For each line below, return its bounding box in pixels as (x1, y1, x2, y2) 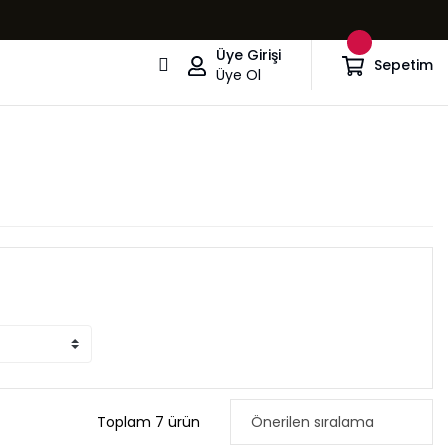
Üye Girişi (216, 44, 281, 65)
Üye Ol (216, 64, 261, 85)
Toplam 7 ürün (97, 412, 200, 432)
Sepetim (374, 54, 433, 75)
